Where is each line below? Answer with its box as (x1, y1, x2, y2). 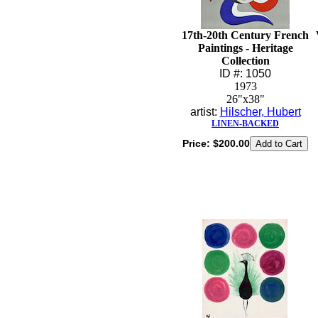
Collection (221, 55, 270, 67)
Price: (182, 138, 213, 149)
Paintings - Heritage (197, 42, 293, 54)
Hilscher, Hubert (219, 106, 301, 118)
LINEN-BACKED (212, 119, 279, 128)
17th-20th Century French (182, 29, 309, 41)
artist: (190, 106, 220, 118)
